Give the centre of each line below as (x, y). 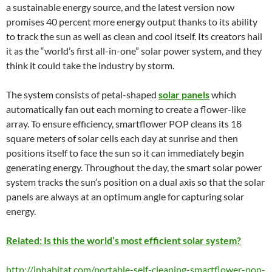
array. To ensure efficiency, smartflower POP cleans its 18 (124, 124)
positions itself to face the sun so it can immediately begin (125, 153)
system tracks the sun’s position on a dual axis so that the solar (135, 182)
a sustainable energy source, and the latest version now (120, 7)
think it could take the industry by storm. (90, 65)
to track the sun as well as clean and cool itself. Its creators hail (134, 36)
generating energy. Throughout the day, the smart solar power (134, 167)
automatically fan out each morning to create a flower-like (126, 109)
